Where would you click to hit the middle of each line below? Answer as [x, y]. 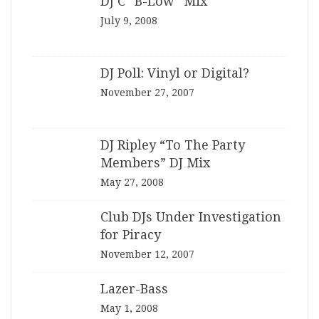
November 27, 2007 [147, 93]
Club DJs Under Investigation [191, 217]
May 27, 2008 [132, 183]
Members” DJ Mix [155, 163]
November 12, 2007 [147, 255]
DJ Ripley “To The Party [173, 145]
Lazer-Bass [134, 289]
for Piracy [131, 235]
